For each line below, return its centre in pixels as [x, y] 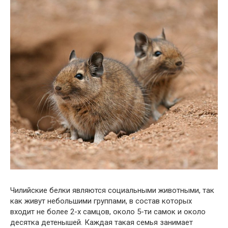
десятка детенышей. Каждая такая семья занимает [102, 222]
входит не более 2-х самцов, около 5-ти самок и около [108, 211]
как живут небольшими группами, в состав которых [101, 201]
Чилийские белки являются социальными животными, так [112, 190]
